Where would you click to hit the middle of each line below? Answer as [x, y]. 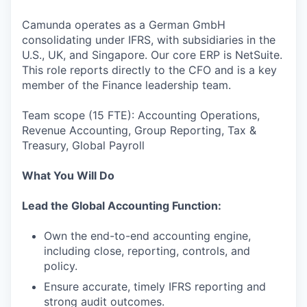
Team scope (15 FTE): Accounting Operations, [141, 115]
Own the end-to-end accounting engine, [147, 236]
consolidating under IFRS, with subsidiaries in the [149, 40]
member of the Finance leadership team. [126, 85]
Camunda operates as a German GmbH [124, 25]
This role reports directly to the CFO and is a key [149, 70]
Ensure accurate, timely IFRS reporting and [155, 286]
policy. [61, 266]
